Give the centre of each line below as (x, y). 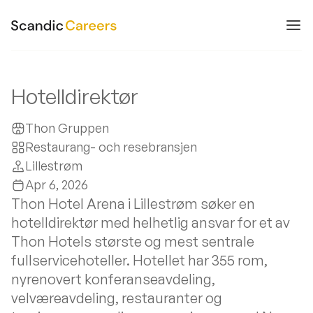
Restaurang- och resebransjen (111, 147)
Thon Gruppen (67, 128)
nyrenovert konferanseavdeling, (113, 279)
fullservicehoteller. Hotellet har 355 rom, (139, 260)
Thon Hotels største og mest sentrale (133, 241)
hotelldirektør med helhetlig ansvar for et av (151, 223)
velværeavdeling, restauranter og (117, 298)
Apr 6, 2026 (57, 184)
